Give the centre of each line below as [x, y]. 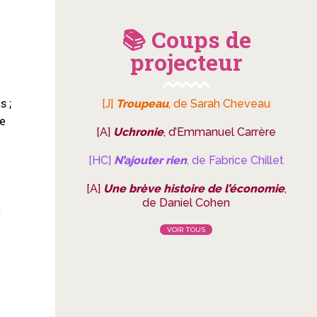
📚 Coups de [186, 39]
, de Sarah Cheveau [219, 104]
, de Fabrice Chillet [235, 160]
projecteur [186, 62]
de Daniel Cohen [186, 203]
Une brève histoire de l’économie [194, 189]
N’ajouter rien [150, 160]
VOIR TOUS [186, 230]
